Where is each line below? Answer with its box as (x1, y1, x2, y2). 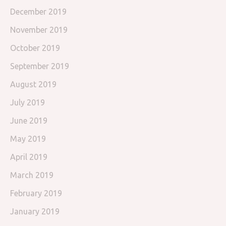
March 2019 (10, 171, 53, 180)
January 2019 (10, 207, 60, 216)
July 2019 (10, 98, 45, 107)
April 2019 (10, 152, 47, 162)
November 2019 (10, 25, 68, 35)
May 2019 (10, 134, 46, 144)
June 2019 (10, 116, 47, 126)
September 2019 (10, 62, 69, 71)
